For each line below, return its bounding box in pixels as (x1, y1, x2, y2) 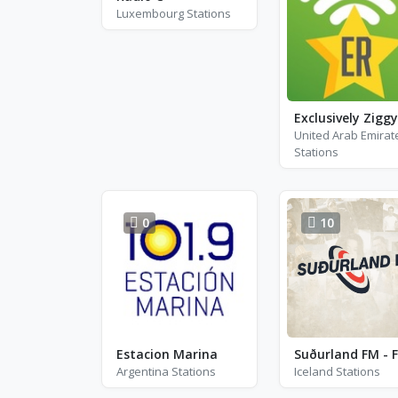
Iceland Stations (293, 363, 380, 379)
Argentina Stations (116, 363, 216, 379)
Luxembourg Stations (116, 5, 231, 21)
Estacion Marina (116, 346, 218, 362)
